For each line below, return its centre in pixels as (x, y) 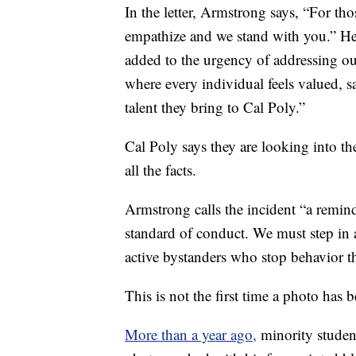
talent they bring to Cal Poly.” (215, 107)
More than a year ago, (191, 335)
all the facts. (161, 170)
